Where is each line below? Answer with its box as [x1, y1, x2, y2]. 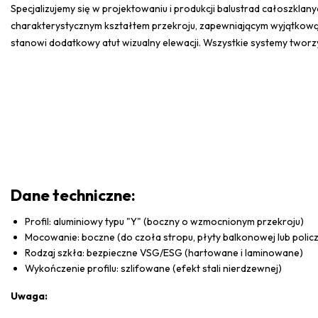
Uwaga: [11, 289, 48, 302]
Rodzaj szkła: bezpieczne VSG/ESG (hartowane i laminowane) [25, 246, 303, 259]
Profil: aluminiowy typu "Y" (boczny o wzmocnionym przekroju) [25, 214, 304, 228]
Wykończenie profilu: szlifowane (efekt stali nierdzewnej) [25, 261, 282, 275]
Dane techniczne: [11, 185, 136, 205]
